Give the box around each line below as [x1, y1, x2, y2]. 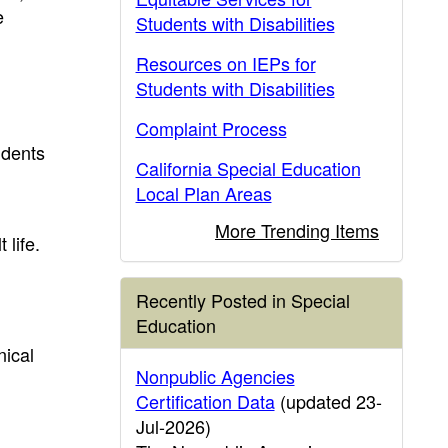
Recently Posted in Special [135, 287, 350, 313]
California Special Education [135, 155, 361, 181]
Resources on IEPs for [135, 50, 316, 76]
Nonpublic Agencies [135, 363, 295, 389]
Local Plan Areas [135, 180, 272, 206]
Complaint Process [135, 115, 287, 141]
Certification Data [135, 388, 275, 414]
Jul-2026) [135, 413, 211, 439]
